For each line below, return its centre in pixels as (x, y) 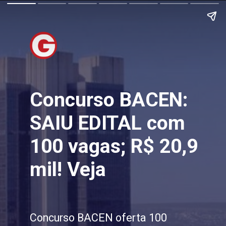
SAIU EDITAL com (107, 123)
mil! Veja (68, 170)
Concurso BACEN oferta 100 (98, 217)
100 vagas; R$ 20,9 (114, 147)
